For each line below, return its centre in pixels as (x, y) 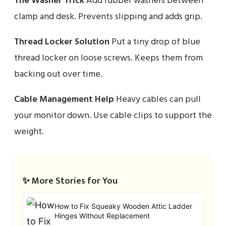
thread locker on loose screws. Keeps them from (108, 58)
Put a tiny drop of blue (155, 42)
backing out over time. (58, 74)
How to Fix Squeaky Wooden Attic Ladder (123, 206)
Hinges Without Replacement (102, 216)
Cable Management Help (64, 99)
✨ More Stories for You (70, 181)
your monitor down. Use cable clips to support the (113, 116)
